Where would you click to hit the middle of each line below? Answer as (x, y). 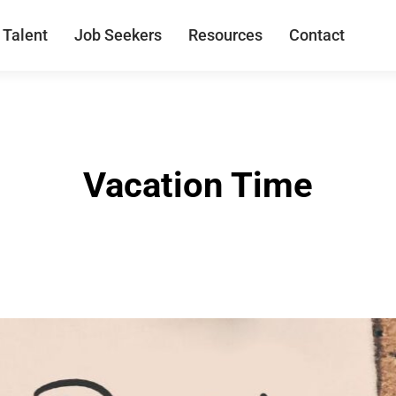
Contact (317, 35)
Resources (225, 35)
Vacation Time (198, 185)
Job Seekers (118, 35)
